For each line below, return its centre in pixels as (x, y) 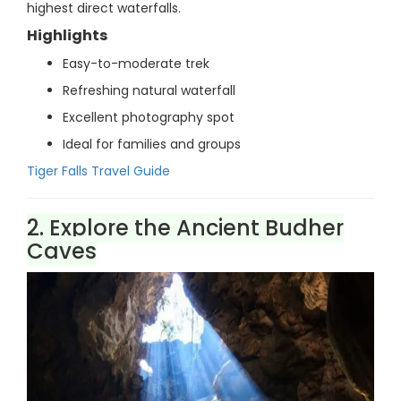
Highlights (67, 35)
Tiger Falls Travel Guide (98, 171)
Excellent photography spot (149, 117)
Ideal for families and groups (152, 144)
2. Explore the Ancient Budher (185, 228)
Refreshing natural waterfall (149, 90)
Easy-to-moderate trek (136, 64)
